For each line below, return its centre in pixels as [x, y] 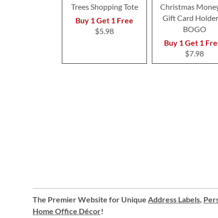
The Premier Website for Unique [90, 199]
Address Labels [174, 199]
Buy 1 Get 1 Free [105, 20]
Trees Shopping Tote [104, 7]
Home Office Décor [67, 211]
